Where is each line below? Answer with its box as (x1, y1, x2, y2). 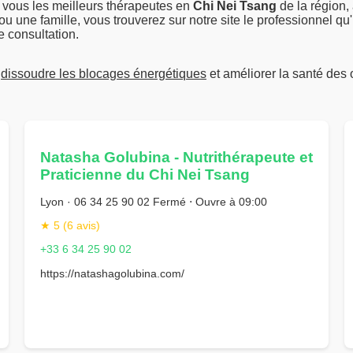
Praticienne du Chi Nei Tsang (39, 166, 250, 184)
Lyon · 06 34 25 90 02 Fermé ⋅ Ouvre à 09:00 (39, 195, 267, 208)
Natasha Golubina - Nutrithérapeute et (39, 149, 313, 166)
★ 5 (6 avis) (39, 218, 100, 232)
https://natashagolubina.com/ (39, 266, 184, 280)
